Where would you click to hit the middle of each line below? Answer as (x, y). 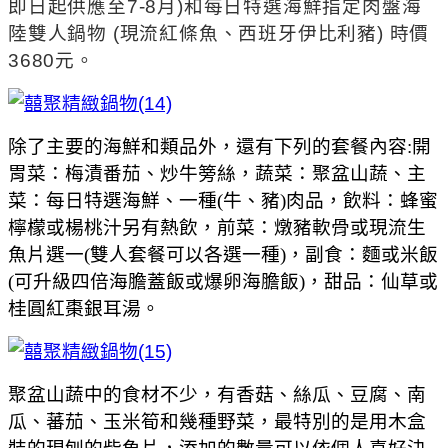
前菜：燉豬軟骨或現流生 (321, 227)
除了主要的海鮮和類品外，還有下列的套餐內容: (210, 146)
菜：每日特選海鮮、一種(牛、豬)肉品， (175, 200)
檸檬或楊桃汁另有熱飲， (112, 227)
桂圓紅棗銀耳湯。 (84, 308)
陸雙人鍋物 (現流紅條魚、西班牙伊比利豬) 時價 (219, 33)
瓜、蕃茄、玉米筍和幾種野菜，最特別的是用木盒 (217, 421)
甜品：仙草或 (381, 281)
